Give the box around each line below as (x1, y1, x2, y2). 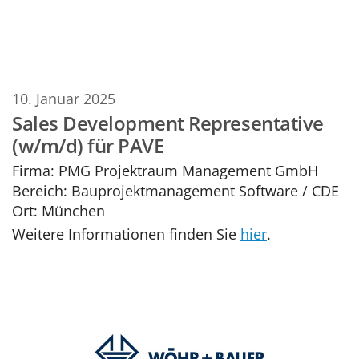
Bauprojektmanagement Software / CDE (67, 179, 339, 200)
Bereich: (12, 179, 67, 200)
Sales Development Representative (12, 110, 324, 137)
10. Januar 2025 (12, 87, 115, 108)
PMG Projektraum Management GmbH (54, 159, 318, 180)
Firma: (12, 159, 54, 180)
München (42, 200, 105, 220)
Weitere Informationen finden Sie (12, 223, 240, 244)
